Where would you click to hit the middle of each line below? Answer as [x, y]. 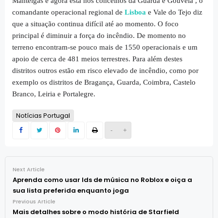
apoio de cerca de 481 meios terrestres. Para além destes [97, 59]
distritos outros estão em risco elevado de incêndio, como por [105, 71]
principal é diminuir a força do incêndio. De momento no [99, 36]
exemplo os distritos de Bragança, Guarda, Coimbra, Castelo [104, 82]
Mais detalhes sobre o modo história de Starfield [96, 212]
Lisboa [135, 12]
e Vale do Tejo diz [174, 12]
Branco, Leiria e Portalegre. [55, 94]
